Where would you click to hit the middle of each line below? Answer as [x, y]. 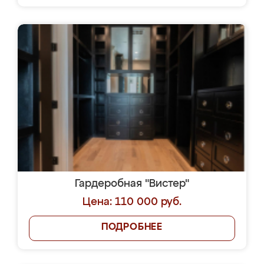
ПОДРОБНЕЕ [132, 227]
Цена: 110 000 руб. [132, 202]
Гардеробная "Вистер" [132, 184]
